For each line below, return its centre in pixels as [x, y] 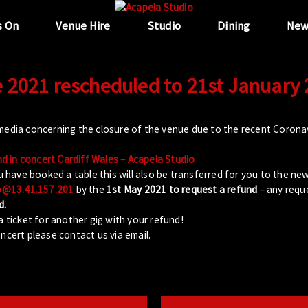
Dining [234, 26]
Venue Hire [83, 26]
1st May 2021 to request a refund [182, 189]
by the [90, 189]
